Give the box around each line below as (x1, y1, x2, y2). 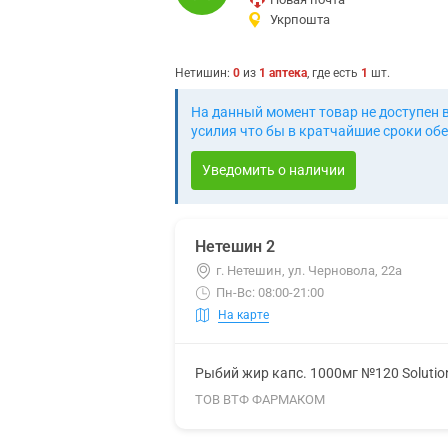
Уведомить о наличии (202, 162, 345, 178)
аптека (269, 66, 307, 80)
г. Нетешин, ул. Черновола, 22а (216, 263, 402, 278)
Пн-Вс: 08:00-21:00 (216, 285, 324, 300)
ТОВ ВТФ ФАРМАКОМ (195, 392, 325, 407)
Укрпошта (270, 12, 330, 27)
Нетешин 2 (195, 237, 275, 256)
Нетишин (175, 66, 227, 80)
